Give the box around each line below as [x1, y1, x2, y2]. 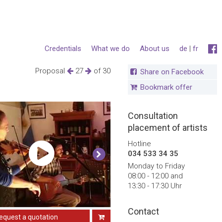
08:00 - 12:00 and [128, 171, 183, 180]
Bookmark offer [140, 83, 192, 92]
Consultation [128, 111, 178, 121]
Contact [128, 206, 159, 217]
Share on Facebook [140, 67, 204, 76]
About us [140, 44, 169, 53]
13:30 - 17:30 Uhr [128, 181, 182, 190]
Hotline [128, 139, 151, 148]
